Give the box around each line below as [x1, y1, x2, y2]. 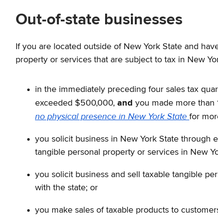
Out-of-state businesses [16, 12, 182, 28]
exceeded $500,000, [35, 98, 117, 108]
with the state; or [35, 183, 98, 193]
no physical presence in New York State [35, 110, 189, 122]
